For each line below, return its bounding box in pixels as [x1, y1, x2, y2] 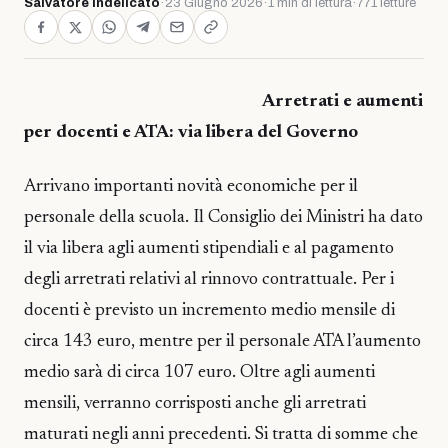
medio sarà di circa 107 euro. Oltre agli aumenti [24, 364, 375, 383]
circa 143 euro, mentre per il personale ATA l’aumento [24, 333, 421, 352]
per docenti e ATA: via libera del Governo [24, 124, 358, 142]
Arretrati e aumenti [262, 93, 423, 111]
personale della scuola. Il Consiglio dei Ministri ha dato [24, 209, 423, 228]
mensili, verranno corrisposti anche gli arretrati [24, 395, 366, 414]
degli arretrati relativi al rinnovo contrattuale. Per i [24, 271, 394, 290]
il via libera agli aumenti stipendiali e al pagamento [24, 240, 394, 259]
